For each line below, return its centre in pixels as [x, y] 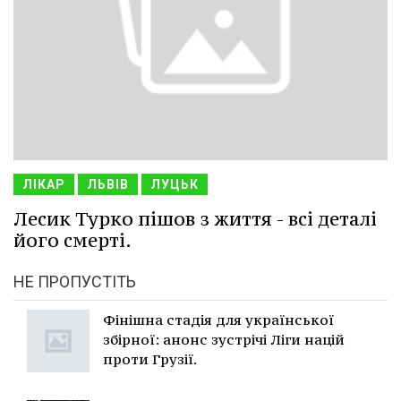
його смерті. [73, 240]
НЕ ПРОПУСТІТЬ [75, 281]
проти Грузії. [150, 358]
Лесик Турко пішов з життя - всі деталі [195, 218]
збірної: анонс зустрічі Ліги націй [224, 339]
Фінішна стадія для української [218, 319]
